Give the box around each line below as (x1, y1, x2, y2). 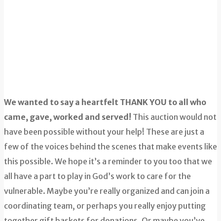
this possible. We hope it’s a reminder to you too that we (4, 156, 212, 167)
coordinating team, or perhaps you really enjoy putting (4, 201, 206, 211)
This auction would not (131, 112, 217, 122)
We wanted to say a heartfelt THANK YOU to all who (4, 97, 206, 108)
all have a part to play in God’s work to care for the (4, 171, 191, 182)
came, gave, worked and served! (4, 112, 131, 122)
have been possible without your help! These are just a (4, 127, 204, 137)
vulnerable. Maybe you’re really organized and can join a (4, 186, 210, 196)
